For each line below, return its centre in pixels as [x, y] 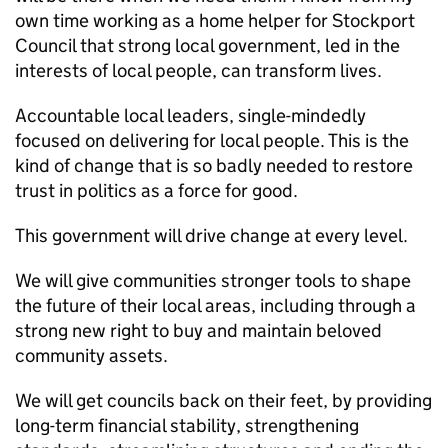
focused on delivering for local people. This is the [212, 140]
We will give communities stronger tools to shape [213, 280]
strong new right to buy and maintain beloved [198, 330]
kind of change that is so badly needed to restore [214, 165]
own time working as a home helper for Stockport [215, 20]
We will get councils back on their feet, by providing [223, 400]
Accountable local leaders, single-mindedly [190, 115]
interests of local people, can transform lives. [198, 70]
